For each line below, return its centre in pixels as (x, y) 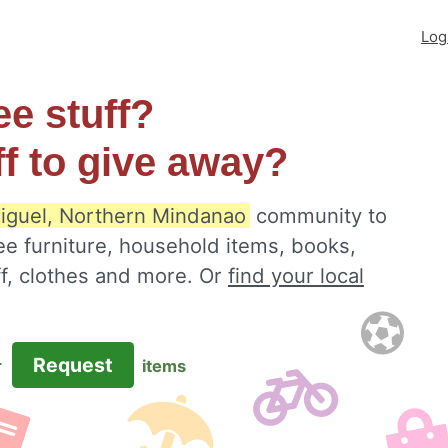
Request (72, 365)
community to (318, 215)
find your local (296, 275)
